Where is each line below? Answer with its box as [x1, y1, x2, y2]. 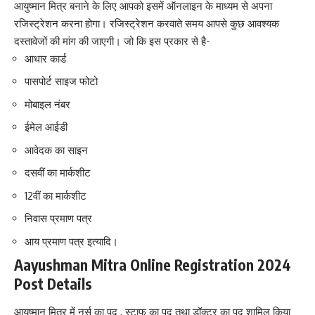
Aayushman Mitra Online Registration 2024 [14, 255, 291, 275]
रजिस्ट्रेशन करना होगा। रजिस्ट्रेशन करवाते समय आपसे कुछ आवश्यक [14, 16, 279, 30]
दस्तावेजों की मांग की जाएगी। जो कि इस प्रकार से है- [14, 34, 210, 48]
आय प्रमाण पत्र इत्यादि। [25, 234, 118, 248]
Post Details [14, 274, 92, 294]
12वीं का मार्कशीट [25, 188, 86, 202]
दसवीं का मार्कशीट [25, 166, 91, 180]
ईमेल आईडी [25, 120, 67, 134]
